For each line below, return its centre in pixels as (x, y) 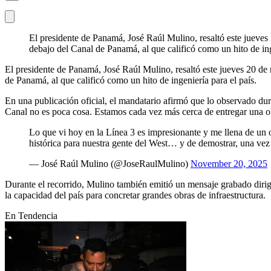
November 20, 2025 (229, 163)
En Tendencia (31, 215)
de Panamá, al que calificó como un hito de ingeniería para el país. (131, 80)
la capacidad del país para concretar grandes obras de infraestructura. (135, 195)
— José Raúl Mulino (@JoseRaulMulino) (110, 163)
